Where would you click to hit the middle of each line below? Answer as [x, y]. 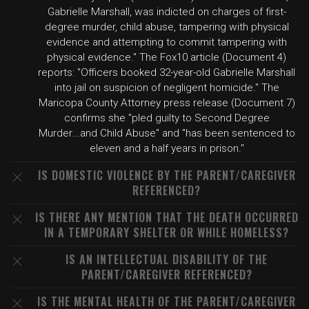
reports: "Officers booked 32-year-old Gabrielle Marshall [167, 72]
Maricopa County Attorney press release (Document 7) [167, 103]
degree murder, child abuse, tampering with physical [167, 27]
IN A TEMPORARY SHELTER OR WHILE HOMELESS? [167, 232]
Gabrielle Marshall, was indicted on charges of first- [167, 12]
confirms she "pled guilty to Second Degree [167, 118]
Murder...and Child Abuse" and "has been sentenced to [167, 133]
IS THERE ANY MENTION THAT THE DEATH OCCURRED [167, 217]
